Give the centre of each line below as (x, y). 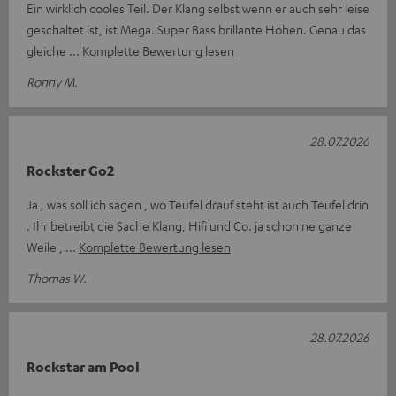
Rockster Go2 (70, 170)
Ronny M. (52, 81)
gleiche (48, 50)
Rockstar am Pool (83, 366)
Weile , (46, 246)
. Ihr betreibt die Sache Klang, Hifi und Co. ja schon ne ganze (189, 225)
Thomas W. (57, 277)
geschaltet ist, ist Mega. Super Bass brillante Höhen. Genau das (196, 29)
